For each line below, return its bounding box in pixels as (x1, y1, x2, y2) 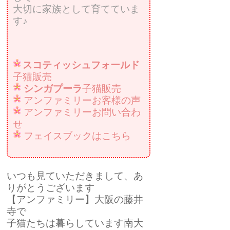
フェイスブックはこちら (24, 130, 131, 141)
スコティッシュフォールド (23, 59, 140, 70)
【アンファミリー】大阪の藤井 (7, 194, 144, 205)
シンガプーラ (24, 83, 83, 94)
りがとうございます (7, 182, 95, 193)
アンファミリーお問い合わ (24, 106, 141, 118)
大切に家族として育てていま (13, 3, 140, 14)
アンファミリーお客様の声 (24, 94, 141, 106)
